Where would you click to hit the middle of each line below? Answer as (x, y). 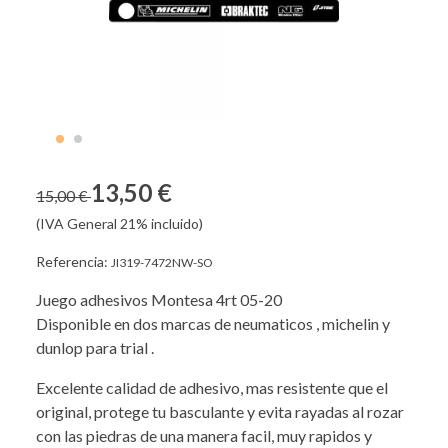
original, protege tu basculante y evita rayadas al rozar (220, 412)
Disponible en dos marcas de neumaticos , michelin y (213, 324)
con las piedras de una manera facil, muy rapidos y (204, 436)
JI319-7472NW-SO (162, 263)
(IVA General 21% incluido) (119, 224)
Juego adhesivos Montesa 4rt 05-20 (159, 300)
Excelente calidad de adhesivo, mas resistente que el (212, 388)
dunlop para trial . (95, 348)
